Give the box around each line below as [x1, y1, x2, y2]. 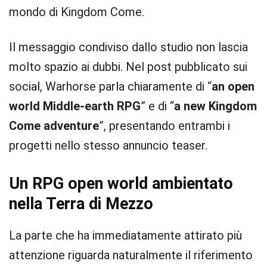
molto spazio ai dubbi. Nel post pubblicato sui [9, 60, 247, 74]
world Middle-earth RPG [9, 99, 141, 113]
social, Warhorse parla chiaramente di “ [9, 79, 212, 94]
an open [212, 79, 254, 94]
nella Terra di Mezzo [9, 194, 153, 213]
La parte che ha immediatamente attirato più [9, 228, 242, 243]
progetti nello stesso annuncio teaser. [9, 138, 207, 153]
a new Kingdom [174, 99, 257, 113]
